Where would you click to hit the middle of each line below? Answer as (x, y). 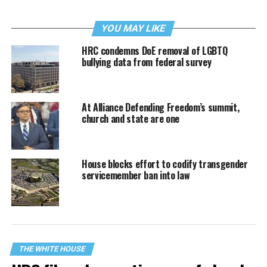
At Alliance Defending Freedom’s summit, (160, 108)
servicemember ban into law (136, 176)
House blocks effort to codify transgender (164, 164)
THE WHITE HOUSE (52, 249)
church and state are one (131, 119)
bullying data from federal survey (146, 62)
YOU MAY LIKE (134, 29)
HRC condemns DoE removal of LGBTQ (154, 51)
